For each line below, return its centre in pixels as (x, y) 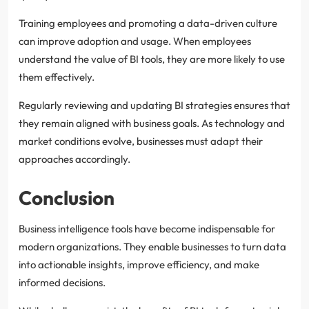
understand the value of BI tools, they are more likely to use (152, 59)
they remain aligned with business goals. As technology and (152, 123)
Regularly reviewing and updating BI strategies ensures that (154, 105)
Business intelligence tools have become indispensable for (147, 228)
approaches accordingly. (74, 159)
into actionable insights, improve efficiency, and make (139, 264)
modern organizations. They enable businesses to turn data (152, 246)
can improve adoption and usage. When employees (135, 41)
